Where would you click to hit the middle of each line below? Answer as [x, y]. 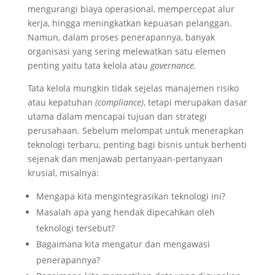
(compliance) [119, 102]
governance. [173, 65]
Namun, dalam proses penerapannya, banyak [121, 37]
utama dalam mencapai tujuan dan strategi [117, 116]
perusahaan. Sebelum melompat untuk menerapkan [135, 130]
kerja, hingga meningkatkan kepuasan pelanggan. [130, 23]
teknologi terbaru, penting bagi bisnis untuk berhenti [137, 144]
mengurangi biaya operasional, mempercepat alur [131, 9]
